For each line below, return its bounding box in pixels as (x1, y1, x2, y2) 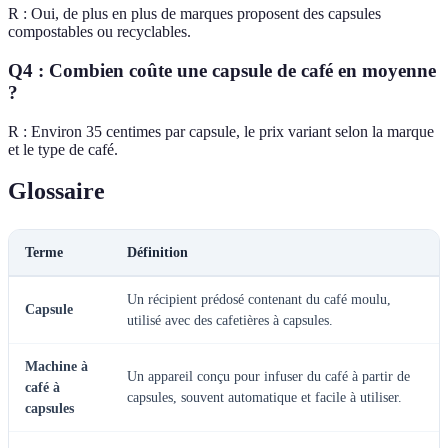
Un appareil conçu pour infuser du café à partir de (127, 369, 410, 385)
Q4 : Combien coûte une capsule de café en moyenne (8, 59, 436, 81)
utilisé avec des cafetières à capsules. (127, 313, 333, 329)
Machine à (25, 359, 88, 375)
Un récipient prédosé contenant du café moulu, (127, 292, 391, 308)
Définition (127, 245, 188, 261)
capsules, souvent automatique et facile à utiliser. (127, 390, 402, 406)
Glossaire (8, 178, 105, 205)
